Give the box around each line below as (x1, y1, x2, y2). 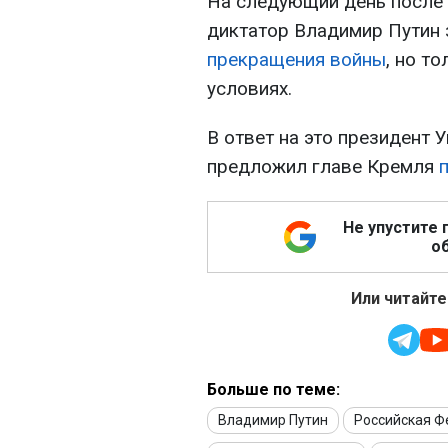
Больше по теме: (207, 380, 340, 399)
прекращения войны (207, 48, 386, 71)
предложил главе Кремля (207, 155, 439, 178)
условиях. (207, 77, 292, 100)
